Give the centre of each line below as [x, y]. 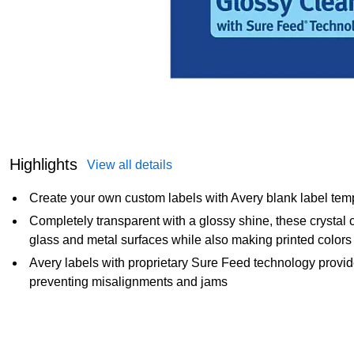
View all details [130, 165]
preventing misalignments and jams [128, 282]
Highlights [43, 165]
